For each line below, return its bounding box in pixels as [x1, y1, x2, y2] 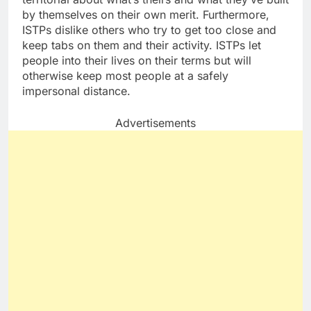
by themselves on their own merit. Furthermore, [22, 8, 269, 22]
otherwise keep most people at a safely [22, 69, 228, 83]
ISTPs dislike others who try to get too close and [22, 23, 276, 37]
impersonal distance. [22, 84, 131, 99]
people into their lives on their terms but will [22, 53, 251, 68]
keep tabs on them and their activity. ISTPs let [22, 38, 261, 53]
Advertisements [115, 116, 196, 131]
